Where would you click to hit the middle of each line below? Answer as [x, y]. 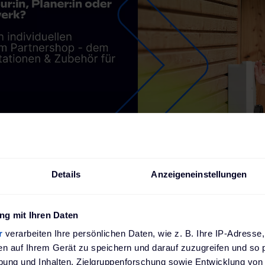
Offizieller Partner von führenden [146, 171]
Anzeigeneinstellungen [199, 174]
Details [66, 174]
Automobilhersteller [115, 181]
